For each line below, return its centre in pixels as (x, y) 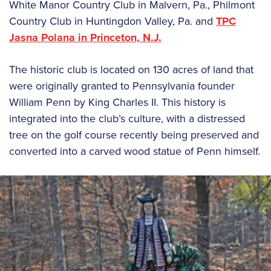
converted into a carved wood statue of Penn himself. (135, 152)
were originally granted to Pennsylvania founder (122, 86)
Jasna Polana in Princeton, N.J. (85, 38)
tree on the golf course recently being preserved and (134, 135)
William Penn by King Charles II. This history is (117, 103)
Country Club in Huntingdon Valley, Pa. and (113, 21)
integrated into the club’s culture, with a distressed (127, 119)
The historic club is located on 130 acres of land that (131, 70)
